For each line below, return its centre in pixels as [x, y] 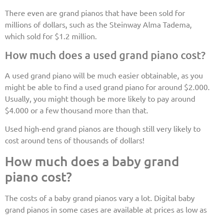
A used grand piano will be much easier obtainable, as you [104, 75]
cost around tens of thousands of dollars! [75, 140]
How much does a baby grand [92, 161]
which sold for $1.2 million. [51, 36]
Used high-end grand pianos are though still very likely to [103, 129]
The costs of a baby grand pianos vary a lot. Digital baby [100, 197]
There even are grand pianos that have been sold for [95, 13]
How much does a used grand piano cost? [105, 55]
